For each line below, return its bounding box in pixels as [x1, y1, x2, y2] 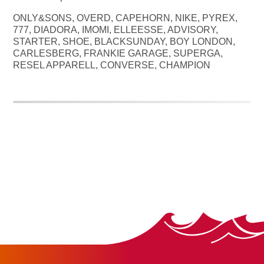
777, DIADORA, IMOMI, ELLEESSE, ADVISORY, [13, 25, 219, 35]
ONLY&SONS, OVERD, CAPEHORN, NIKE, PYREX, [13, 13, 238, 24]
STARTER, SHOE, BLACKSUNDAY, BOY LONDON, [13, 37, 236, 47]
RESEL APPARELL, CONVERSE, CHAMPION [13, 60, 211, 71]
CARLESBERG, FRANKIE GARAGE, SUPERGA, [13, 48, 223, 59]
